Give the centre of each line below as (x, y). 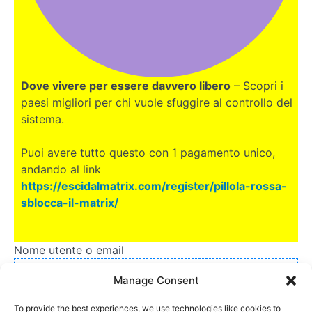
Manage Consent (156, 280)
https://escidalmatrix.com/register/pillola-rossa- (154, 186)
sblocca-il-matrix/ (70, 203)
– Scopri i (257, 86)
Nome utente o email (69, 250)
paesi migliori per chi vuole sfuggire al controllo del (157, 102)
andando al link (61, 169)
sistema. (42, 119)
